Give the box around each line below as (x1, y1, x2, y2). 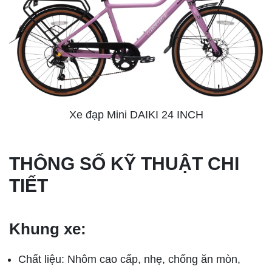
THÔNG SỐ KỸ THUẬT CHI (9, 154, 239, 174)
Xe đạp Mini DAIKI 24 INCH (69, 109, 203, 121)
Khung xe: (9, 220, 86, 239)
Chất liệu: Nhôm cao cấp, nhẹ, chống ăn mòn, (18, 253, 240, 266)
